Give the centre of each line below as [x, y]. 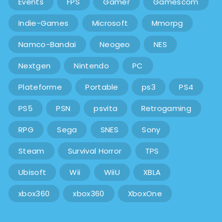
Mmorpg [167, 23]
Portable [102, 87]
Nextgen [35, 66]
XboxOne [145, 194]
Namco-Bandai [47, 45]
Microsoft [110, 23]
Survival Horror [95, 151]
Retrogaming [166, 109]
